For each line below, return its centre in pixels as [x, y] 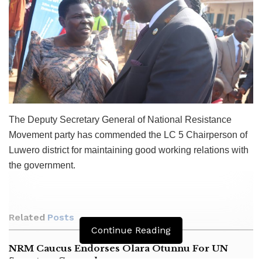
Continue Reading [131, 230]
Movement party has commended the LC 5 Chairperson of [128, 135]
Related [27, 217]
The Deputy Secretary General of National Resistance [120, 119]
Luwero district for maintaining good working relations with [129, 150]
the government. [42, 165]
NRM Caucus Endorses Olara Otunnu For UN [118, 248]
